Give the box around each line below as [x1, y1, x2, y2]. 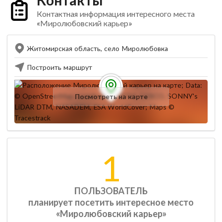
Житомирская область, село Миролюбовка [27, 44, 168, 53]
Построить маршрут [27, 62, 92, 71]
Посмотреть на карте [74, 92, 148, 101]
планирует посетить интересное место [28, 196, 194, 208]
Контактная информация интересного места [36, 8, 195, 18]
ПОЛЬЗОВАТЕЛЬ [74, 185, 148, 196]
